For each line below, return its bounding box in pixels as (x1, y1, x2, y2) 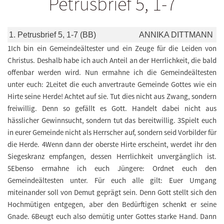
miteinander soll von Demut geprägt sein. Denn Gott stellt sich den (7, 187, 216, 197)
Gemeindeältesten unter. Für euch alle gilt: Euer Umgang (7, 175, 216, 185)
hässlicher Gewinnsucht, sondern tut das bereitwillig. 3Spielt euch (7, 115, 216, 125)
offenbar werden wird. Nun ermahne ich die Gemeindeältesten (7, 67, 216, 77)
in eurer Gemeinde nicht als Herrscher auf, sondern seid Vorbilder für (7, 127, 216, 137)
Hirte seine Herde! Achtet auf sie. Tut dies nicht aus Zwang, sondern (7, 91, 216, 101)
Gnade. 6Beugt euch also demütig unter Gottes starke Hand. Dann (7, 211, 216, 221)
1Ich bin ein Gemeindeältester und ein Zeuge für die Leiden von (7, 43, 216, 53)
